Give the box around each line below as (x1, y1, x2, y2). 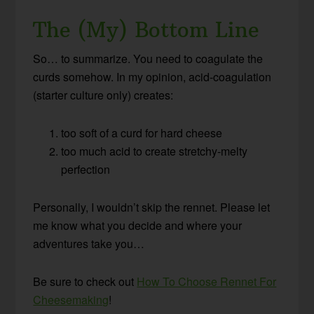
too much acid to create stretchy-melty (61, 142, 248, 159)
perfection (61, 161, 111, 177)
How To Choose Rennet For (137, 273, 277, 289)
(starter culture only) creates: (33, 86, 174, 103)
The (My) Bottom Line (33, 16, 260, 43)
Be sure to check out (33, 273, 137, 289)
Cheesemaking (33, 291, 109, 308)
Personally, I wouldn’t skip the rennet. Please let (33, 198, 271, 215)
